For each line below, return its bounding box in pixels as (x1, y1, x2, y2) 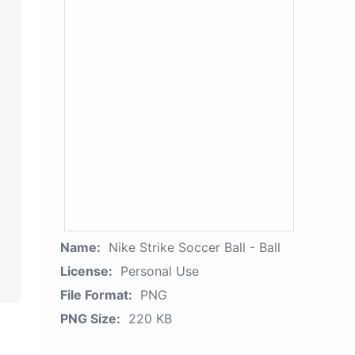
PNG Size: (60, 311, 120, 326)
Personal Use (120, 263, 199, 279)
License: (60, 263, 113, 279)
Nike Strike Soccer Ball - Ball (109, 239, 281, 255)
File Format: (60, 287, 132, 303)
